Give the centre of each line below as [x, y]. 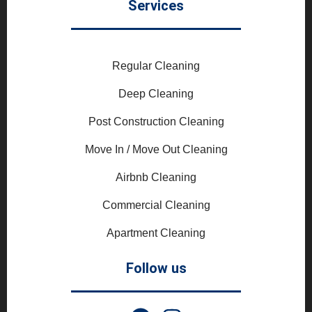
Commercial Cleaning [156, 205]
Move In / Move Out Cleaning [156, 150]
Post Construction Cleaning [156, 122]
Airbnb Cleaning [156, 178]
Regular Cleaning [156, 66]
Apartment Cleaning [156, 233]
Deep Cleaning [156, 94]
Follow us [156, 268]
